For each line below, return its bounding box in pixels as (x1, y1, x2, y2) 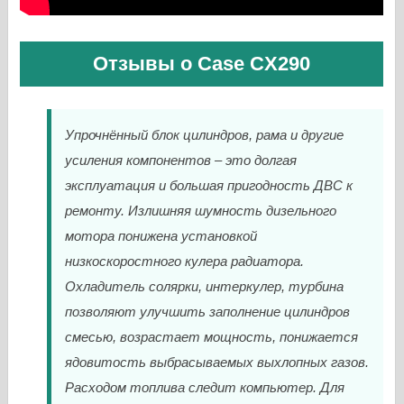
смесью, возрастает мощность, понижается (65, 329, 359, 344)
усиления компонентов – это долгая (65, 152, 298, 168)
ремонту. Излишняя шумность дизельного (65, 203, 337, 218)
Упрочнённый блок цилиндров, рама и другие (65, 127, 344, 142)
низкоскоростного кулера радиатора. (65, 253, 305, 269)
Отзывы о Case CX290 (93, 52, 311, 75)
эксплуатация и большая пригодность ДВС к (65, 178, 353, 193)
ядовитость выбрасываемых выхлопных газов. (65, 354, 370, 370)
